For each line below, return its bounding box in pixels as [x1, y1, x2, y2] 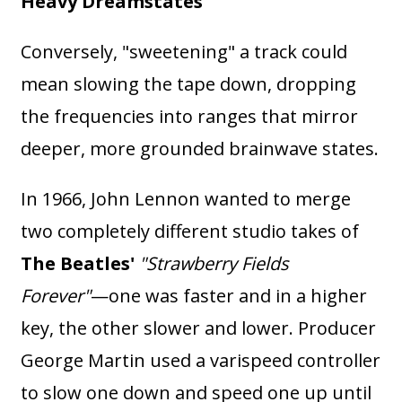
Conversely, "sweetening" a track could [21, 39, 348, 65]
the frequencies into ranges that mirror [21, 104, 359, 129]
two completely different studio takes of [21, 219, 360, 244]
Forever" [21, 284, 92, 309]
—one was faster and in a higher [91, 284, 368, 309]
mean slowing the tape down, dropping [21, 72, 357, 97]
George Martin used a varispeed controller [21, 348, 381, 373]
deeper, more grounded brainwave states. [21, 136, 380, 162]
